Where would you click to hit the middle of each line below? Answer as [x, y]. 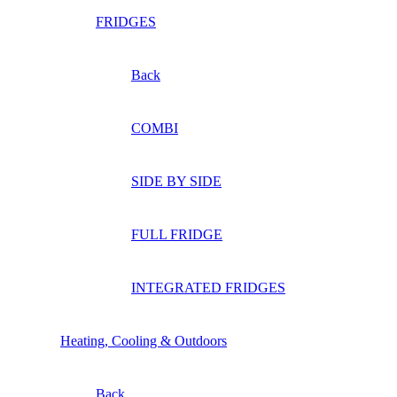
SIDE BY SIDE [176, 181]
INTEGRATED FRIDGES [208, 287]
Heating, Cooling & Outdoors [144, 340]
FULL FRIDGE [177, 234]
